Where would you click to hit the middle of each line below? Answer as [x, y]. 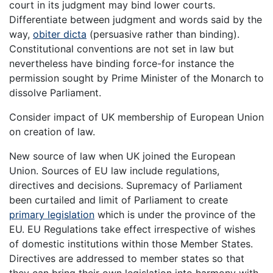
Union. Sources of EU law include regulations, [114, 171]
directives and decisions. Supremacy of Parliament [126, 186]
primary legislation [52, 215]
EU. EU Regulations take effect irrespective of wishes [132, 229]
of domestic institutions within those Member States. [131, 244]
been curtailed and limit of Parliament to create [119, 200]
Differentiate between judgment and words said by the [136, 20]
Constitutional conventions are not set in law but [122, 49]
